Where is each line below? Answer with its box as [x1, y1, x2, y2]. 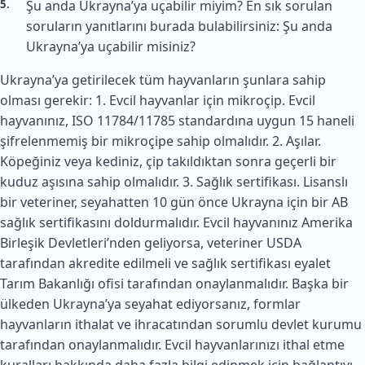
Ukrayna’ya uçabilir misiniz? [26, 37, 196, 55]
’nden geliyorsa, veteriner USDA [107, 234, 301, 252]
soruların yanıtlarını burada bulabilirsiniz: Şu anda [26, 17, 332, 35]
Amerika [301, 213, 353, 231]
